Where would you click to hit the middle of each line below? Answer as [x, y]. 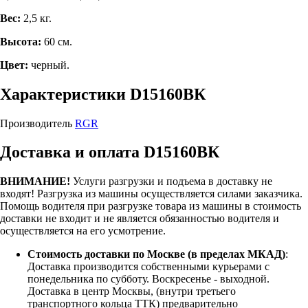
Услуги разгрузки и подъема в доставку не [171, 181]
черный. [49, 65]
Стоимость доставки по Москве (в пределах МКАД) [156, 254]
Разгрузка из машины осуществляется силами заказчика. [170, 194]
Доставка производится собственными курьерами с [148, 267]
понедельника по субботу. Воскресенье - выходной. [148, 279]
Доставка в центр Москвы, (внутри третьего [132, 291]
